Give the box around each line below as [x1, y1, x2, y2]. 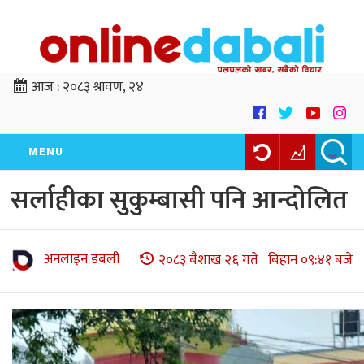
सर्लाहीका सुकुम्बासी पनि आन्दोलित [11, 179, 348, 223]
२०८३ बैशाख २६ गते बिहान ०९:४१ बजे [158, 248, 353, 271]
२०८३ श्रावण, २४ [63, 76, 144, 99]
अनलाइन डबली [44, 248, 119, 271]
